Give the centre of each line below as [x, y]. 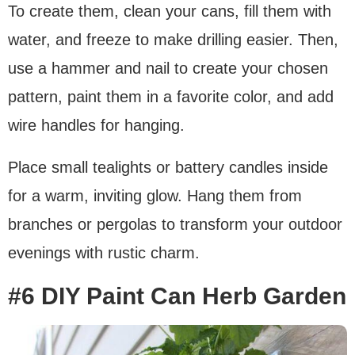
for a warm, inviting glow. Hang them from [155, 196]
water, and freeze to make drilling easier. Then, [173, 40]
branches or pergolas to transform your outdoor [175, 225]
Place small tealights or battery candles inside [168, 168]
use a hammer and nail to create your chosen [168, 69]
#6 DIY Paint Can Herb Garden [177, 296]
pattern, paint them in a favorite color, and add [171, 97]
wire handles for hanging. [96, 126]
